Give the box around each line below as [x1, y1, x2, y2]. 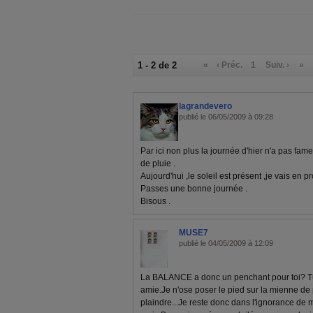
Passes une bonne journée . [140, 184, 247, 194]
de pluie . [140, 159, 175, 168]
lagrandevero [179, 101, 232, 111]
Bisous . [140, 196, 170, 206]
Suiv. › [265, 60, 290, 70]
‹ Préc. [217, 60, 243, 70]
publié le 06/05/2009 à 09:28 [179, 112, 273, 121]
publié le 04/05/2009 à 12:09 [179, 239, 273, 247]
